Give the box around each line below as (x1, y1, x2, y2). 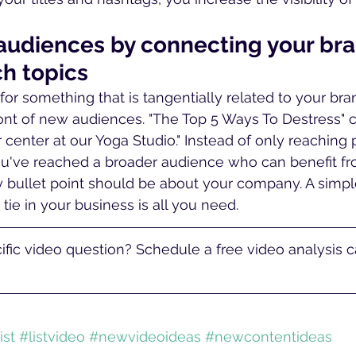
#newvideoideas (89, 327, 201, 345)
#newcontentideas (205, 327, 332, 345)
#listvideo (19, 327, 85, 345)
